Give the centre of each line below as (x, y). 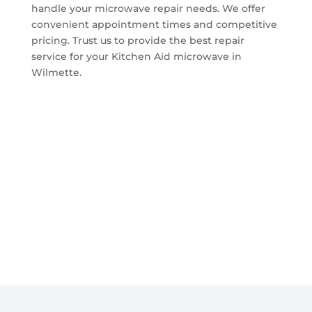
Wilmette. (56, 72)
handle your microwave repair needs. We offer (148, 8)
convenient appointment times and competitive (154, 24)
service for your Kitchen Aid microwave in (136, 56)
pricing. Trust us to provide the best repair (138, 40)
